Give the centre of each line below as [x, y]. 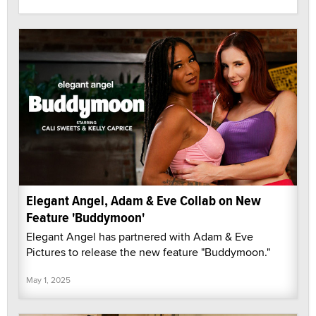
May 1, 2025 [48, 279]
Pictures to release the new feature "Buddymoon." [148, 252]
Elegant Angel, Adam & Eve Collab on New [144, 200]
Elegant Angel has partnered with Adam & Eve [140, 236]
